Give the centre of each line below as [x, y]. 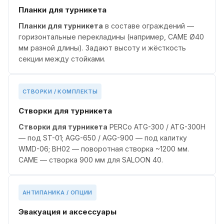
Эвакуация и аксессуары [67, 212]
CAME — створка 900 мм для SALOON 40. [91, 160]
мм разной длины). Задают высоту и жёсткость [102, 48]
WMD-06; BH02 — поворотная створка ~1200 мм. [104, 149]
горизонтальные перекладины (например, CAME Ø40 [111, 37]
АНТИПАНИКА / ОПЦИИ [57, 193]
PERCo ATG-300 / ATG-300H [156, 127]
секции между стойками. [62, 59]
